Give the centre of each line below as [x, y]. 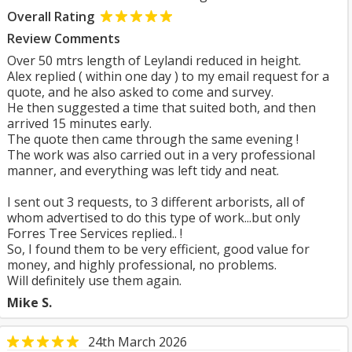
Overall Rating [51, 16]
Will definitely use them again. [94, 280]
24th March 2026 [137, 342]
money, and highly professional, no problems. [142, 265]
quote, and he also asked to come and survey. [140, 92]
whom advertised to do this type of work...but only [154, 218]
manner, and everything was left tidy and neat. [143, 170]
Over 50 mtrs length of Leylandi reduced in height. [154, 60]
